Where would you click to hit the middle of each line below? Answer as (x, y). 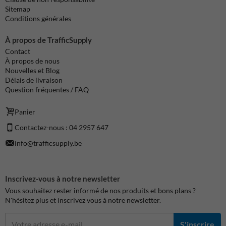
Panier (25, 111)
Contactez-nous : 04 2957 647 (62, 127)
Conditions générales (38, 18)
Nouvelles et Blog (32, 71)
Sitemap (18, 9)
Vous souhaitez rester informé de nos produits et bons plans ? (100, 190)
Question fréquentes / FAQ (47, 90)
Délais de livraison (34, 80)
